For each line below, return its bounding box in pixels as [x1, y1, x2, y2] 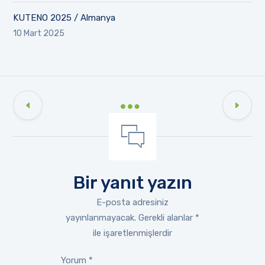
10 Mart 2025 [13, 28, 65, 38]
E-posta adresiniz [96, 196, 169, 208]
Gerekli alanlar [138, 212, 195, 223]
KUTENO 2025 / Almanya [13, 12, 116, 23]
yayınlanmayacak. [66, 212, 136, 223]
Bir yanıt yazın [73, 172, 192, 193]
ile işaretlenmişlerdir [93, 227, 172, 238]
